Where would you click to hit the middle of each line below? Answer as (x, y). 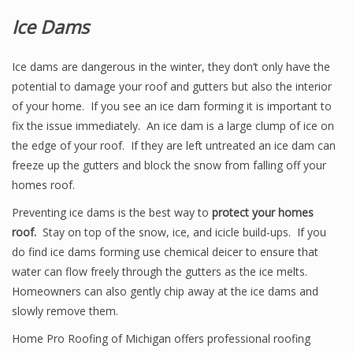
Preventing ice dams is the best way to (112, 212)
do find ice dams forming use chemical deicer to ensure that (165, 252)
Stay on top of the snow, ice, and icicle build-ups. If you (181, 232)
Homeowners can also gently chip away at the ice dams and (165, 291)
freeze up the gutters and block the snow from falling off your (169, 165)
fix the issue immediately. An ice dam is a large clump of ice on (173, 126)
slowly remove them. (65, 311)
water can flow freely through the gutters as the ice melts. (161, 271)
